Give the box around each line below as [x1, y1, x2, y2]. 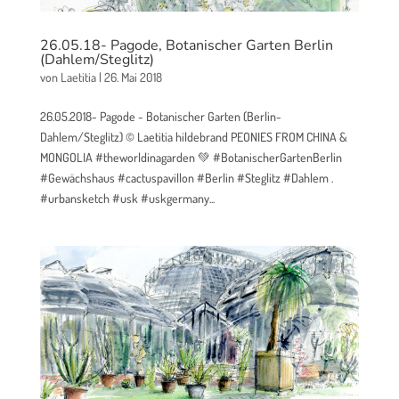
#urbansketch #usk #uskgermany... [39, 191, 215, 207]
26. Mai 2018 [103, 69, 162, 85]
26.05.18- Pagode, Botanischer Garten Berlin [39, 36, 333, 56]
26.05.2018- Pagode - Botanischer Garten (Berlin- [39, 109, 281, 125]
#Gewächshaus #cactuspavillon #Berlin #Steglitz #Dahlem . [39, 170, 333, 186]
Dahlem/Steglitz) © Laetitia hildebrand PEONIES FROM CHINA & [39, 129, 347, 145]
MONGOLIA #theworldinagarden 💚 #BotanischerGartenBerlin [39, 150, 342, 166]
